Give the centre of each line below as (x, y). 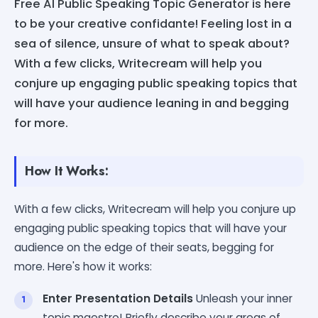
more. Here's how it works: (83, 266)
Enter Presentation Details (118, 298)
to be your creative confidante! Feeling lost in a (153, 23)
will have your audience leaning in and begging (152, 103)
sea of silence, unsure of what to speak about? (152, 43)
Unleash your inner (243, 298)
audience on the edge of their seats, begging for (144, 247)
